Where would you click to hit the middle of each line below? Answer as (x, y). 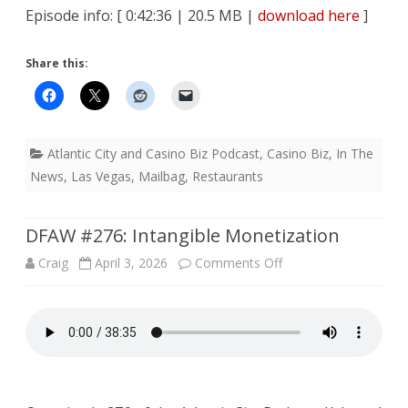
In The (355, 154)
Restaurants (228, 177)
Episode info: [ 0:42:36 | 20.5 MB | (142, 16)
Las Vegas (101, 177)
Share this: (57, 64)
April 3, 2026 (131, 263)
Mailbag (162, 177)
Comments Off (239, 263)
